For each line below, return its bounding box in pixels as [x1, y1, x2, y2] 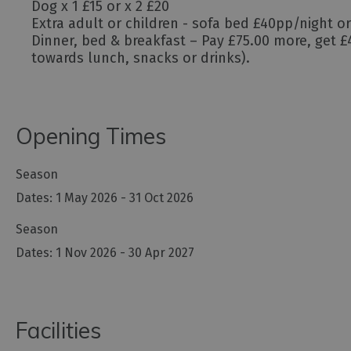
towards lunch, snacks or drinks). [31, 49, 250, 67]
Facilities [16, 317, 101, 345]
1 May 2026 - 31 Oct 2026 [56, 190, 194, 206]
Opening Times [16, 122, 166, 150]
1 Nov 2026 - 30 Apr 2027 [56, 245, 194, 261]
